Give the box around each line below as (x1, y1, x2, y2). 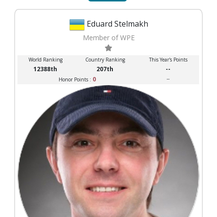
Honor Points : (59, 76, 93, 83)
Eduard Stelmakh (86, 18, 148, 29)
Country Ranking (85, 56, 125, 63)
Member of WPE (82, 32, 135, 42)
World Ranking (28, 56, 62, 63)
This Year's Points (149, 56, 187, 63)
